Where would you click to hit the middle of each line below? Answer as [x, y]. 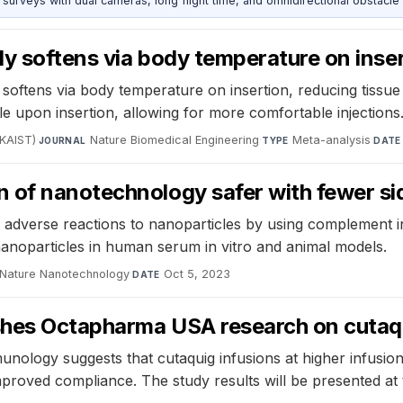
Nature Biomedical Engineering [175, 139]
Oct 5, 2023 [197, 273]
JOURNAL [62, 140]
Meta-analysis [332, 139]
